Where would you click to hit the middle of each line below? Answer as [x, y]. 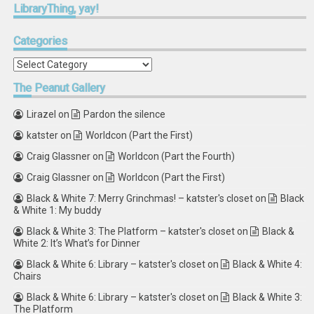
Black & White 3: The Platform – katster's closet [131, 231]
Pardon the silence [125, 114]
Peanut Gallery [69, 88]
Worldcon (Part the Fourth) [177, 156]
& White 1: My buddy [58, 210]
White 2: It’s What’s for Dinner [77, 243]
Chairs [28, 276]
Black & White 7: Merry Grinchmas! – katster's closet [140, 198]
